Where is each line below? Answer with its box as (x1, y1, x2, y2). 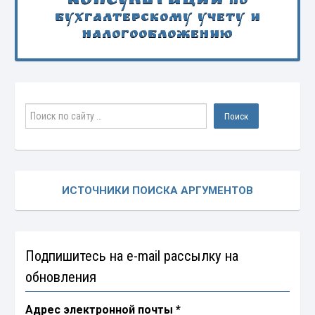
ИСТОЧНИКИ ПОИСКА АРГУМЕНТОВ (62, 184, 253, 198)
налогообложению (82, 29, 233, 43)
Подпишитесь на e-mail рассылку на (25, 247, 239, 265)
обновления (25, 269, 97, 286)
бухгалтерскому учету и (54, 12, 261, 26)
